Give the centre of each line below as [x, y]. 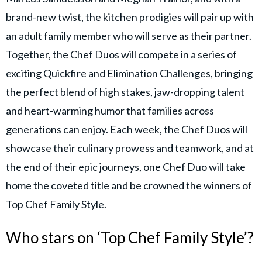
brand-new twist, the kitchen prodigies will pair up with [130, 17]
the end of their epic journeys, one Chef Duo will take [126, 166]
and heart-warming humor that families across [110, 110]
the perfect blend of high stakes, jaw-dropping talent [125, 92]
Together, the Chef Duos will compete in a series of [121, 54]
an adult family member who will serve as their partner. [129, 35]
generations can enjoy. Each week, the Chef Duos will [127, 129]
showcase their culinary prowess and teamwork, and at [130, 148]
